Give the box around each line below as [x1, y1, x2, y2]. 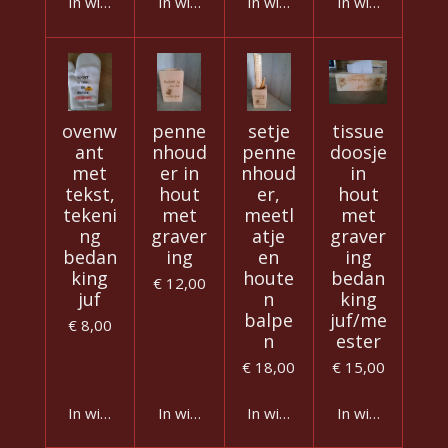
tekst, [64, 181, 115, 206]
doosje [329, 139, 387, 164]
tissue [332, 118, 385, 143]
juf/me [329, 307, 387, 332]
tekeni [62, 202, 117, 227]
